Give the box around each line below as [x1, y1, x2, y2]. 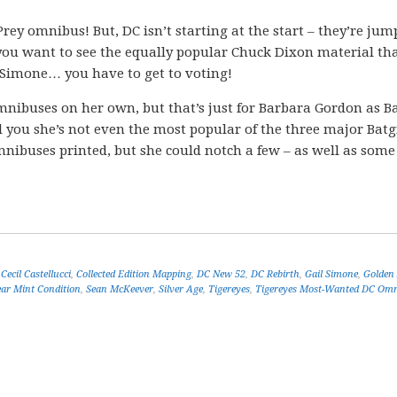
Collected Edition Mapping [76, 269, 191, 280]
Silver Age [159, 284, 203, 295]
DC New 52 [197, 269, 245, 280]
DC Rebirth [251, 269, 300, 280]
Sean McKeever [86, 284, 153, 295]
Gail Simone [305, 269, 358, 280]
